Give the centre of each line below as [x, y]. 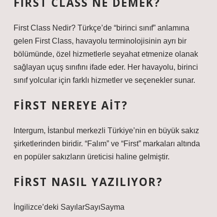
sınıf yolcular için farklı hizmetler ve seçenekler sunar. [104, 80]
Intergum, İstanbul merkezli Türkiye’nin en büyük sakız [106, 131]
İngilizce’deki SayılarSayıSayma [69, 207]
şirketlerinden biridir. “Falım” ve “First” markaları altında [107, 144]
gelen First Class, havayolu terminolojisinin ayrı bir [100, 41]
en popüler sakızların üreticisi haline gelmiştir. [92, 157]
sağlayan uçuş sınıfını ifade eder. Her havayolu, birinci [106, 67]
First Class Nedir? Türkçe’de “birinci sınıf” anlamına [101, 28]
